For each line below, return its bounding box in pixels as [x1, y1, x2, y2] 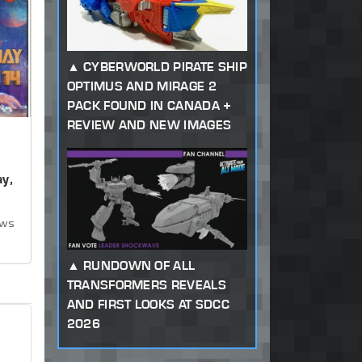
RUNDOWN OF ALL [82, 257, 196, 273]
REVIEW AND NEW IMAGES [66, 116, 232, 133]
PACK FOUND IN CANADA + [66, 97, 232, 113]
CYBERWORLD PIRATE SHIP [82, 58, 247, 74]
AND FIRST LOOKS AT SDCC [66, 296, 229, 312]
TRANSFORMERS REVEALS [66, 276, 226, 293]
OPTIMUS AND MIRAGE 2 [66, 78, 217, 94]
